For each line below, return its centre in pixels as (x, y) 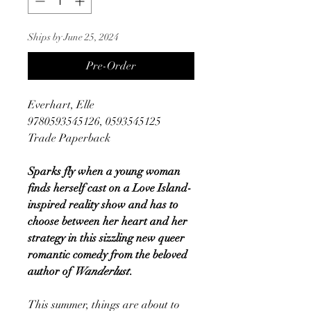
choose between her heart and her (108, 221)
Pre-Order (111, 66)
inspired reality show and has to (103, 204)
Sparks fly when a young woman (104, 171)
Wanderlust (102, 271)
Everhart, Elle (61, 104)
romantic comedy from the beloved (108, 254)
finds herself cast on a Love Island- (110, 188)
